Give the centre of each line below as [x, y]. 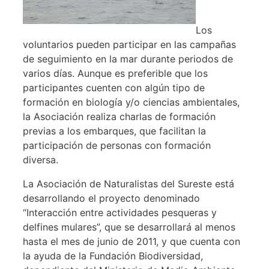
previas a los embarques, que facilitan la [114, 131]
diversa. [41, 159]
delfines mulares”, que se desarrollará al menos [129, 227]
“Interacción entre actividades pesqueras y [120, 212]
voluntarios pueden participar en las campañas [129, 44]
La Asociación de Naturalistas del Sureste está [128, 183]
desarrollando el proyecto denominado [111, 198]
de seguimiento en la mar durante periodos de [128, 59]
